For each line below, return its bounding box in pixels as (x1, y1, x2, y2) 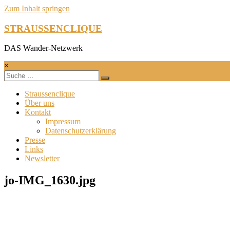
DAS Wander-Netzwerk (4, 44, 83, 53)
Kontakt (25, 108, 51, 117)
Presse (25, 136, 45, 145)
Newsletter (25, 154, 60, 163)
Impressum (45, 117, 81, 126)
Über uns (25, 99, 54, 108)
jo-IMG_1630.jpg (4, 174, 95, 187)
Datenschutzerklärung (45, 126, 116, 136)
